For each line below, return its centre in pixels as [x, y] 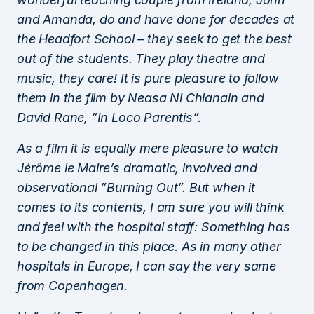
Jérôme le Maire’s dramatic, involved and [137, 168]
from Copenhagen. [73, 285]
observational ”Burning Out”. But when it [136, 187]
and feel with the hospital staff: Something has [153, 226]
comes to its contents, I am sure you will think [151, 207]
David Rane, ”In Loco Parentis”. [109, 117]
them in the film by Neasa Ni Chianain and [141, 97]
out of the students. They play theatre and [141, 58]
